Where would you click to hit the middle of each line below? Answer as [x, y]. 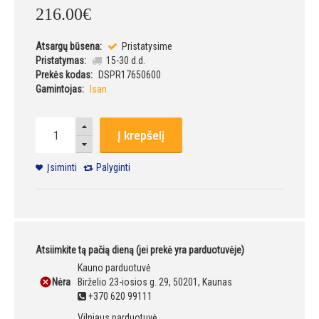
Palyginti [113, 168]
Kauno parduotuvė [114, 268]
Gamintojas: [60, 89]
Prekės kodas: [64, 75]
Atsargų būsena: [69, 47]
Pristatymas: [61, 61]
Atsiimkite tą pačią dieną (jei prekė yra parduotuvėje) [140, 250]
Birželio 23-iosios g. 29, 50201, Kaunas [155, 282]
